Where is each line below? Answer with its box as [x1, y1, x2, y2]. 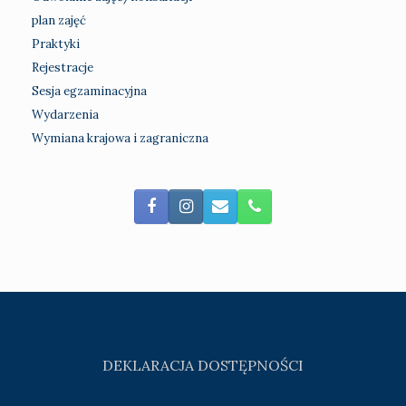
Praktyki [32, 36, 80, 53]
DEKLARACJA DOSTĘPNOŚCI [102, 355, 304, 374]
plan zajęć [32, 13, 86, 29]
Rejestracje [32, 60, 93, 76]
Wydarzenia [32, 107, 99, 123]
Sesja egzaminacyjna [32, 83, 147, 100]
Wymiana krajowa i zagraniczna [32, 130, 208, 147]
